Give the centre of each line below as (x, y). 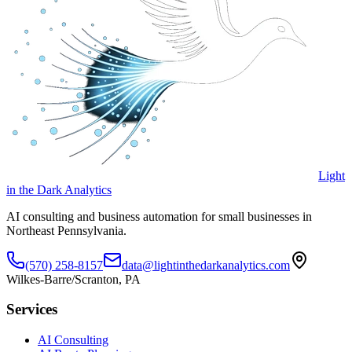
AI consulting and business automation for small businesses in (159, 216)
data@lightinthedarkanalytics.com (206, 265)
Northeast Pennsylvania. (66, 230)
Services (32, 310)
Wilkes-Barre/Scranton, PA (73, 279)
